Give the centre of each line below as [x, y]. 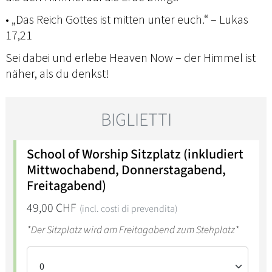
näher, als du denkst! [57, 73]
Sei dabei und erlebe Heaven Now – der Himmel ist [131, 58]
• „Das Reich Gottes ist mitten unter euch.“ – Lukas [127, 19]
